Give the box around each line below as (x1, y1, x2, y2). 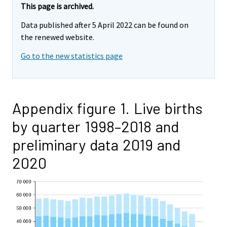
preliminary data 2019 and (12, 135, 180, 154)
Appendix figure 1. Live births (12, 98, 203, 117)
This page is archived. (21, 1, 94, 12)
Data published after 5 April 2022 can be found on (21, 20, 188, 30)
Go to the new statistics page (21, 50, 123, 61)
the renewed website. (21, 32, 94, 43)
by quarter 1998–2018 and (12, 117, 179, 135)
